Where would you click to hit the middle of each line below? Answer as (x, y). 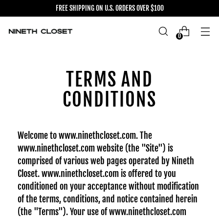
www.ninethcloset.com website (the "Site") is (95, 148)
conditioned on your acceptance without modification (108, 186)
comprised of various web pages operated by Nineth (106, 161)
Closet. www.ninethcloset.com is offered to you (97, 174)
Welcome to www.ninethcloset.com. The (85, 135)
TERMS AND (109, 79)
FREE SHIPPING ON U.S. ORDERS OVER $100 (109, 8)
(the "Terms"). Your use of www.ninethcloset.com (102, 212)
